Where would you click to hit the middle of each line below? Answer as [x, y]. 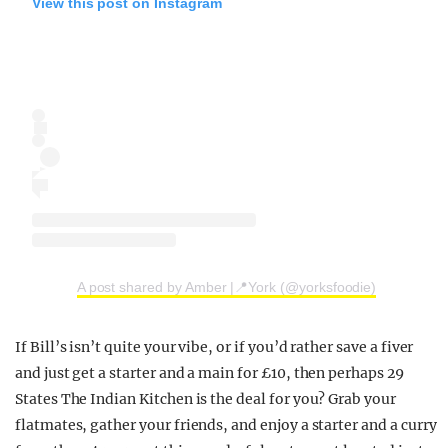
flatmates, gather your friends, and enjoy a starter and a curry [226, 424]
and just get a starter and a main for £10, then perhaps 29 [209, 372]
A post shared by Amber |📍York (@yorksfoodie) [226, 286]
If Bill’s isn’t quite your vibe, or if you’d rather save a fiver [214, 346]
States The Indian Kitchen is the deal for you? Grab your [205, 398]
